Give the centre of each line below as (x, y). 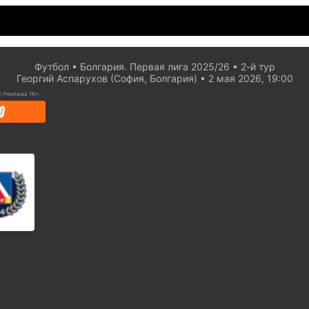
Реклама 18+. (22, 94)
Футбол (51, 67)
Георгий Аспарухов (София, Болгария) (107, 78)
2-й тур (258, 67)
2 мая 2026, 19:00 (250, 78)
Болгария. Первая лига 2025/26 (154, 67)
